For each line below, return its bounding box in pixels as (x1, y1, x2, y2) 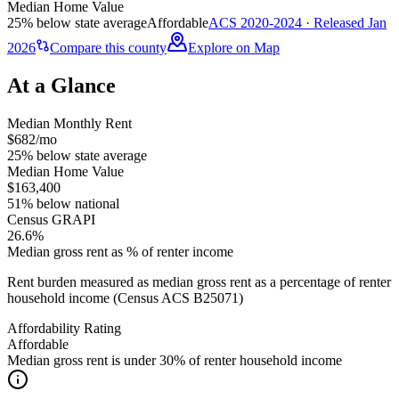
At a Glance (7, 73, 116, 97)
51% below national (7, 195, 119, 211)
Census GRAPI (7, 211, 95, 227)
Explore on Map (188, 39, 280, 55)
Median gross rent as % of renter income (7, 243, 233, 259)
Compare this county (50, 39, 167, 55)
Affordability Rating (7, 320, 121, 336)
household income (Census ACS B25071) (7, 289, 243, 305)
